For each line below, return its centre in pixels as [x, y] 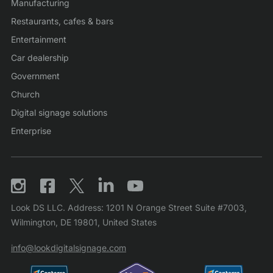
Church [25, 94]
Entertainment [39, 39]
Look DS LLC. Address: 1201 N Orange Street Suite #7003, [129, 207]
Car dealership [40, 58]
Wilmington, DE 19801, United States [84, 222]
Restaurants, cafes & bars [62, 21]
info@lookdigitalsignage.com [69, 248]
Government [35, 76]
